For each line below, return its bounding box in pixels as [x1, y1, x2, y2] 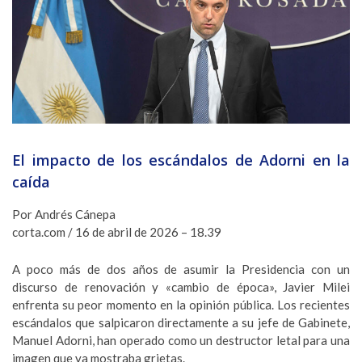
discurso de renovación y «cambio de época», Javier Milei [12, 280, 350, 294]
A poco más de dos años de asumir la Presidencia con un [12, 262, 350, 276]
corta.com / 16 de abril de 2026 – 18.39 [12, 225, 221, 239]
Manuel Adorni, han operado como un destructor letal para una [12, 333, 350, 347]
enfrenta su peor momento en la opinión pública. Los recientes [12, 297, 350, 312]
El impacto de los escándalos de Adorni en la [12, 150, 350, 170]
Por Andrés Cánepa [12, 207, 116, 221]
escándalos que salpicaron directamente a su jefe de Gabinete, [12, 315, 350, 330]
